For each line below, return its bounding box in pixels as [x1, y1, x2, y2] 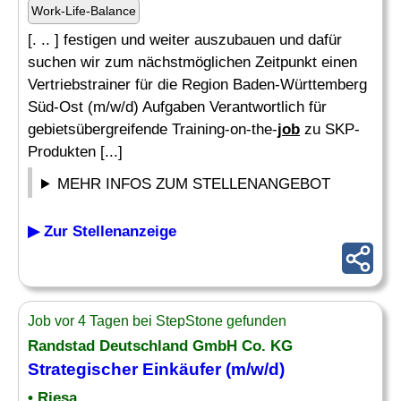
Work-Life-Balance [31, 4, 136, 18]
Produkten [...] [28, 143, 123, 160]
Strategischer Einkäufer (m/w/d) [28, 360, 285, 379]
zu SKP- [300, 121, 360, 138]
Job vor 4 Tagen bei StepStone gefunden [28, 313, 286, 328]
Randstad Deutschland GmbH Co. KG [28, 337, 293, 354]
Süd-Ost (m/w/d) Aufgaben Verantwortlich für [28, 98, 327, 115]
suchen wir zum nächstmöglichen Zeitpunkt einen [28, 54, 357, 71]
